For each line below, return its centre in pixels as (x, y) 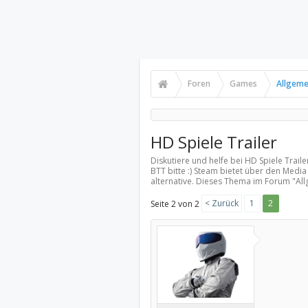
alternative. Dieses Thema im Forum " (223, 181)
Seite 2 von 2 (175, 204)
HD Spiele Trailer (213, 142)
